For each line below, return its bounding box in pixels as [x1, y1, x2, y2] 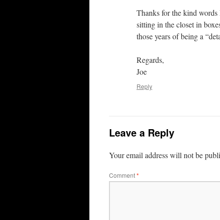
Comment [109, 170, 137, 179]
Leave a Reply [109, 125, 174, 139]
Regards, [137, 54, 164, 65]
